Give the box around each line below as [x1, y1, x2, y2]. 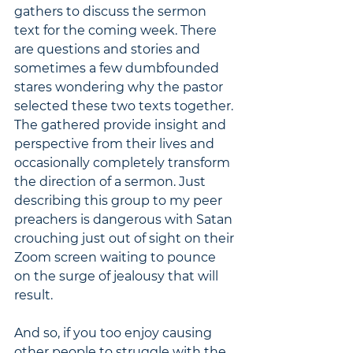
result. [14, 288, 53, 303]
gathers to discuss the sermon [14, 4, 210, 19]
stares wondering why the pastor [14, 80, 226, 95]
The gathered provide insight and [14, 117, 229, 132]
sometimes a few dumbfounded [14, 61, 222, 76]
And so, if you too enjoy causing [14, 325, 215, 340]
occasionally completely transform [14, 155, 233, 170]
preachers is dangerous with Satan [14, 212, 236, 227]
